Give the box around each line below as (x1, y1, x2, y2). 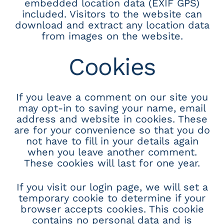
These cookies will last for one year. (24, 156, 200, 169)
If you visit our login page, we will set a (16, 180, 208, 193)
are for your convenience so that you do (14, 123, 210, 136)
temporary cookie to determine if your (18, 191, 205, 204)
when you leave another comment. (27, 145, 197, 158)
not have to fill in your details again (25, 134, 198, 147)
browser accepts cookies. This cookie (20, 202, 204, 215)
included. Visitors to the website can (22, 7, 202, 20)
